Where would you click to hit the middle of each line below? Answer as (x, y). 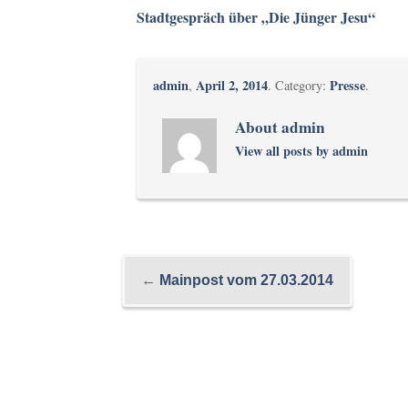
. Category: (299, 85)
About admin (280, 127)
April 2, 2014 (232, 85)
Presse (348, 85)
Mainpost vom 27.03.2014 (247, 280)
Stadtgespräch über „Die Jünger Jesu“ (256, 16)
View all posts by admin (302, 151)
